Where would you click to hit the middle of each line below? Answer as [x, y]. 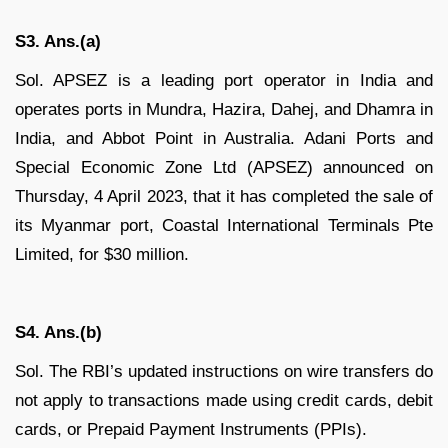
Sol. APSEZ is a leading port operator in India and [224, 81]
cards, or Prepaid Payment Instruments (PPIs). [191, 430]
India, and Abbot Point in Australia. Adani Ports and [224, 139]
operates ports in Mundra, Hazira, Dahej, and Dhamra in [224, 110]
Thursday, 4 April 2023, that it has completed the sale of [224, 197]
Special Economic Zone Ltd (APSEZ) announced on [224, 168]
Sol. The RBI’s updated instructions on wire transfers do [224, 372]
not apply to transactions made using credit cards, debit [224, 401]
